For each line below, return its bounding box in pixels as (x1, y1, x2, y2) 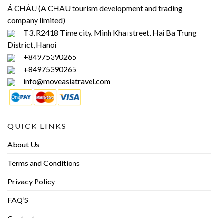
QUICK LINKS (7, 121, 67, 130)
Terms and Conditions (7, 158, 80, 167)
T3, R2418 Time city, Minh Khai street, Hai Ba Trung (22, 28, 197, 37)
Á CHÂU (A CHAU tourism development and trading (7, 3, 182, 13)
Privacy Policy (7, 176, 55, 186)
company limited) (7, 16, 65, 25)
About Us (7, 139, 39, 149)
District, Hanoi (7, 40, 56, 50)
